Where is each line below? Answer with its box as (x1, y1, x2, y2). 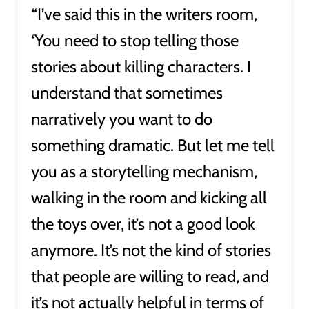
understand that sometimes (31, 83, 223, 103)
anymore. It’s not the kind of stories (31, 240, 271, 260)
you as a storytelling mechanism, (31, 161, 257, 181)
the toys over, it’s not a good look (31, 214, 255, 234)
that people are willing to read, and (31, 266, 269, 286)
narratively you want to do (31, 109, 212, 129)
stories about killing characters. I (31, 57, 251, 77)
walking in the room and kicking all (31, 188, 267, 208)
